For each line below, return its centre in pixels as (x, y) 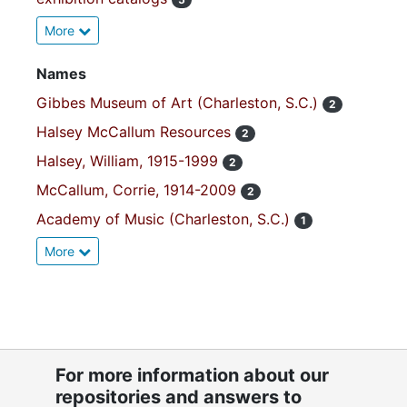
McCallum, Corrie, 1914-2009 (139, 190)
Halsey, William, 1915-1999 (129, 161)
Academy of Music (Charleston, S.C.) (165, 219)
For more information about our (192, 375)
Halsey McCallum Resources (136, 132)
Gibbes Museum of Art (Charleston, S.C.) (179, 103)
